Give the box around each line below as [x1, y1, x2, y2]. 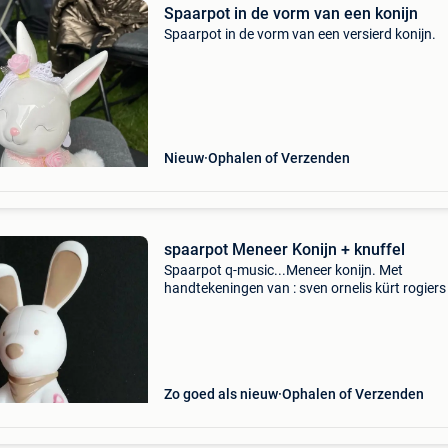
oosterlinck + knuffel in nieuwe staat [163, 298, 386, 314]
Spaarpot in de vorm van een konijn [163, 4, 418, 23]
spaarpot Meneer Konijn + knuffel [163, 240, 405, 259]
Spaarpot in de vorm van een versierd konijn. [163, 26, 436, 42]
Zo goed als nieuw [163, 386, 278, 402]
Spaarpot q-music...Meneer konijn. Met [163, 262, 403, 278]
